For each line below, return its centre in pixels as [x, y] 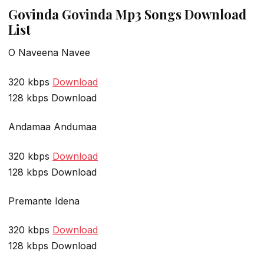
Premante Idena [44, 201]
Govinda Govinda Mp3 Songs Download [127, 14]
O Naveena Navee [49, 53]
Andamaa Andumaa [52, 127]
